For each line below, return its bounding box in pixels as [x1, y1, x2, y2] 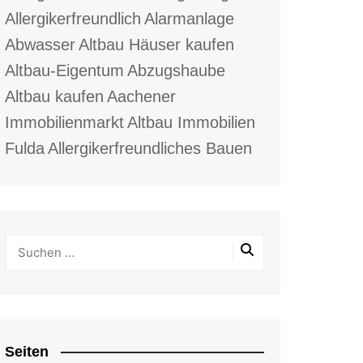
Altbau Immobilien [127, 113, 255, 131]
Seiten [5, 343, 49, 360]
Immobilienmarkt [5, 113, 124, 131]
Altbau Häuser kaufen [79, 35, 234, 53]
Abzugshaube [127, 61, 225, 79]
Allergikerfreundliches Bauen [48, 139, 252, 157]
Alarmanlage [144, 9, 234, 28]
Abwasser [5, 35, 75, 53]
